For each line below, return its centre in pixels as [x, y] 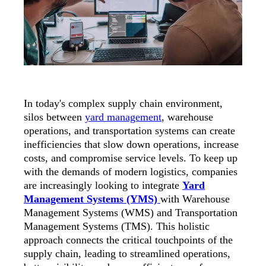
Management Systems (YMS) [91, 199]
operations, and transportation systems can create [129, 131]
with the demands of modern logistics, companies [131, 172]
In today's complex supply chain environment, [123, 104]
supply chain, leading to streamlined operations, [127, 254]
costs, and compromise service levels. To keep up [131, 158]
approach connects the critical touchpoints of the [128, 240]
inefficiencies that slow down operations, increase [131, 145]
